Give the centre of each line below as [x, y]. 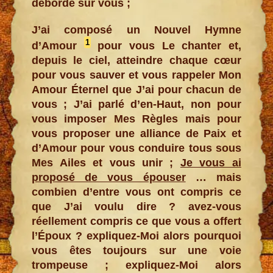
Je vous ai [211, 162]
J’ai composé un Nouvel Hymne [136, 30]
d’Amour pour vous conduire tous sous [136, 148]
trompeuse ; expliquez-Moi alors [136, 265]
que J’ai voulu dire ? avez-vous [136, 206]
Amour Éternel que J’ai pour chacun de [136, 89]
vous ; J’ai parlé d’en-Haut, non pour [136, 104]
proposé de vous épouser [109, 177]
